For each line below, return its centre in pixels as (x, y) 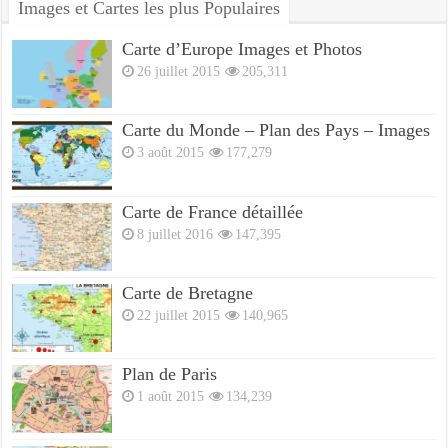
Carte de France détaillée (213, 211)
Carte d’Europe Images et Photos (242, 49)
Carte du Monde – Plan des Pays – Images (276, 130)
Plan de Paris (170, 373)
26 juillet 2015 (179, 71)
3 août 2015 (171, 152)
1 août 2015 (171, 395)
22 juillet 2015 (179, 314)
